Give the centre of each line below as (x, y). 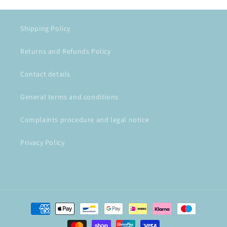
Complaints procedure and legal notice (85, 120)
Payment (32, 204)
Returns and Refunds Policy (66, 51)
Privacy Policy (43, 142)
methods (32, 218)
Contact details (45, 74)
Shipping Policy (45, 28)
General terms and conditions (69, 97)
